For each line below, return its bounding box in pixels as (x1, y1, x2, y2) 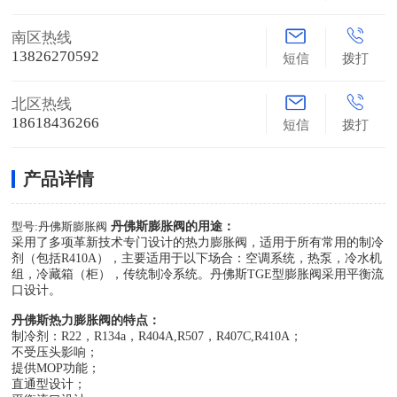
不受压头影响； (12, 345, 99, 359)
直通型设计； (12, 377, 87, 391)
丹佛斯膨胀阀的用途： (111, 219, 236, 233)
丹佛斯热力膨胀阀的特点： (12, 313, 161, 327)
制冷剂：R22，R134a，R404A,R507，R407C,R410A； (12, 329, 303, 343)
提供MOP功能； (12, 361, 101, 375)
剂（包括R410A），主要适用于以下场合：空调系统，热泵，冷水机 (12, 251, 383, 265)
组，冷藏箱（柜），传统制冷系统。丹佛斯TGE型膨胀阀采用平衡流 (12, 267, 385, 281)
